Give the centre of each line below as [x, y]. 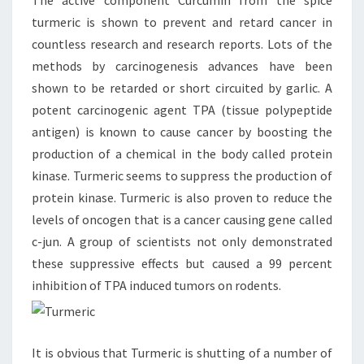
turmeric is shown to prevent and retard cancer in [182, 22]
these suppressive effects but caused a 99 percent [182, 263]
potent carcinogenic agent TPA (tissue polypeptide [182, 110]
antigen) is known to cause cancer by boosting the [182, 132]
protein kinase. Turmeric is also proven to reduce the [182, 197]
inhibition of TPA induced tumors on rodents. [156, 285]
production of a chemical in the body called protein [182, 154]
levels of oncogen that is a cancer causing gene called [182, 219]
